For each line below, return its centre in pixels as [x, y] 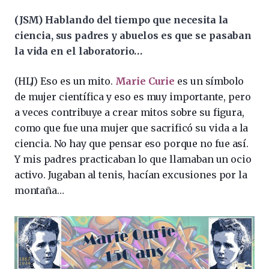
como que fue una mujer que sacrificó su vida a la [131, 128]
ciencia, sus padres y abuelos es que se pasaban [133, 36]
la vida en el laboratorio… [78, 51]
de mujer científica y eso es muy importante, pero [133, 97]
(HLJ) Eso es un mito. [65, 81]
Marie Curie [145, 81]
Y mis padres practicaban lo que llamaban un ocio [133, 159]
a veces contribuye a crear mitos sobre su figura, [129, 113]
